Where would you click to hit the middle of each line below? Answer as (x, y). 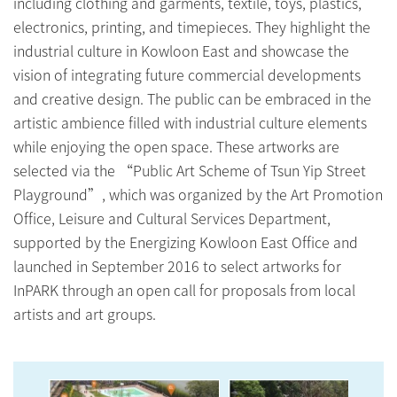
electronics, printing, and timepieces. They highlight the (192, 27)
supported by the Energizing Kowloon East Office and (186, 242)
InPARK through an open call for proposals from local (184, 290)
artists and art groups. (85, 314)
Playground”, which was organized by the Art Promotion (198, 195)
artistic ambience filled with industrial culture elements (190, 123)
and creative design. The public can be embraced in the (192, 99)
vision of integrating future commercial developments (187, 75)
